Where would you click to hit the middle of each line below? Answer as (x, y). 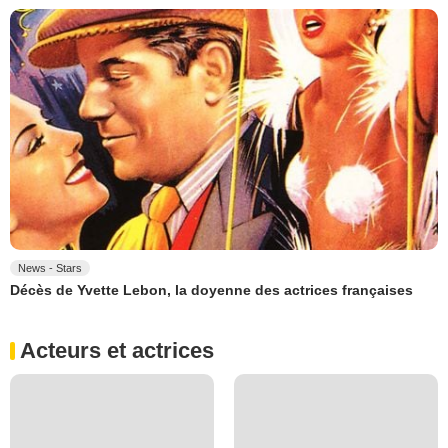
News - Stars (50, 267)
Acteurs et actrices (117, 351)
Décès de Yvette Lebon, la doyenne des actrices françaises (211, 290)
